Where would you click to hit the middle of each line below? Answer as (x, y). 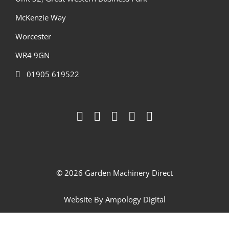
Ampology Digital (135, 199)
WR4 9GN (32, 55)
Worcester (33, 36)
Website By (84, 199)
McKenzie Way (40, 17)
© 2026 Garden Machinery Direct (114, 173)
